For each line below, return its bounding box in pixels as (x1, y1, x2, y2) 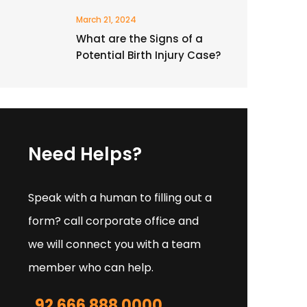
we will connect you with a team (28, 236, 201, 252)
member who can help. (28, 260, 153, 275)
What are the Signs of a (76, 32, 203, 46)
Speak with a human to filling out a (28, 190, 212, 206)
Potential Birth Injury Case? (76, 48, 221, 62)
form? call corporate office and (28, 213, 199, 229)
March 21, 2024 (76, 14, 136, 25)
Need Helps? (28, 142, 142, 167)
